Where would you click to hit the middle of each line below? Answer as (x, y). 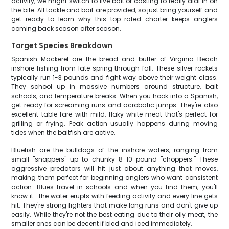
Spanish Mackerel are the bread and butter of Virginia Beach (114, 59)
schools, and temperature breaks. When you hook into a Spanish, (114, 96)
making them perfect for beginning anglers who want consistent (114, 178)
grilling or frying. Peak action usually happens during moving (114, 123)
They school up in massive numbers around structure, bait (114, 87)
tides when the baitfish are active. (64, 133)
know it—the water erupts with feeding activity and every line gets (114, 196)
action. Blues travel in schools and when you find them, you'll (114, 187)
